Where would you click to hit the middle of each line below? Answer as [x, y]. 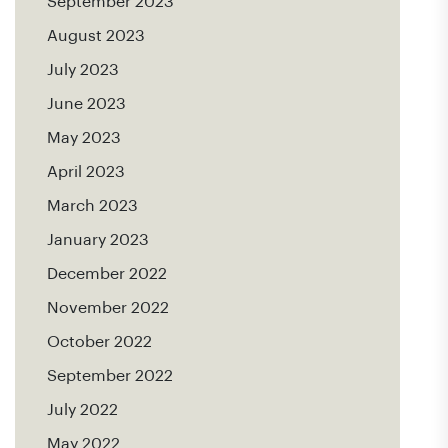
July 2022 [82, 410]
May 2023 [84, 138]
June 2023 [86, 104]
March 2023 [92, 206]
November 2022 [108, 308]
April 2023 [86, 172]
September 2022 [110, 376]
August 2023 [96, 36]
